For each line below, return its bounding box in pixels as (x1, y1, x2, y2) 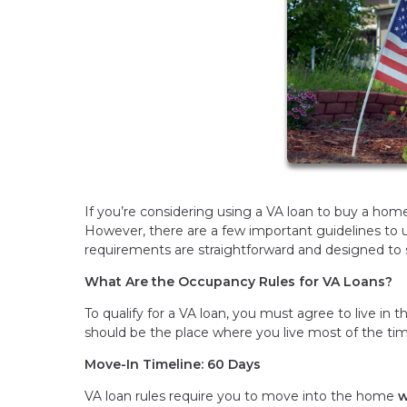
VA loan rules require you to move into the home (84, 387, 398, 404)
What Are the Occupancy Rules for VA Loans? (84, 273, 392, 290)
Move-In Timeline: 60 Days (84, 355, 261, 372)
